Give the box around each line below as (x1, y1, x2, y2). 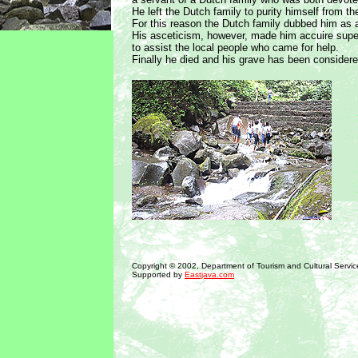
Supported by (132, 270, 185, 279)
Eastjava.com (185, 270, 234, 279)
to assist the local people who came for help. (132, 42, 339, 54)
